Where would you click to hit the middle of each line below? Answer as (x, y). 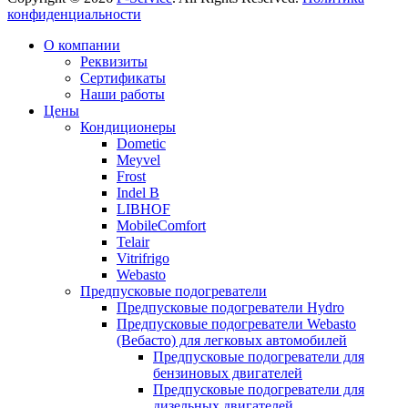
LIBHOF (143, 209)
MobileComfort (161, 225)
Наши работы (122, 94)
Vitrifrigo (143, 258)
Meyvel (138, 159)
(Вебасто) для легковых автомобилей (232, 340)
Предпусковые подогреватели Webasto (236, 323)
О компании (82, 45)
